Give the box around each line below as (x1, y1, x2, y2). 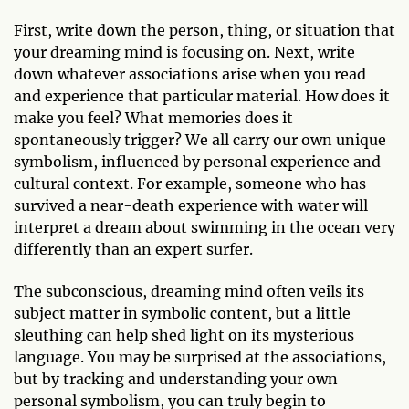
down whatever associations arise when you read (14, 65, 366, 83)
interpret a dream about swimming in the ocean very (14, 218, 395, 236)
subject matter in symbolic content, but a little (14, 304, 351, 322)
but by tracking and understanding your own (14, 370, 338, 388)
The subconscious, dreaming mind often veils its (14, 282, 364, 300)
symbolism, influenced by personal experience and (14, 152, 381, 171)
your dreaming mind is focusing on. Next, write (14, 43, 355, 61)
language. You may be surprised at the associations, (14, 348, 386, 366)
